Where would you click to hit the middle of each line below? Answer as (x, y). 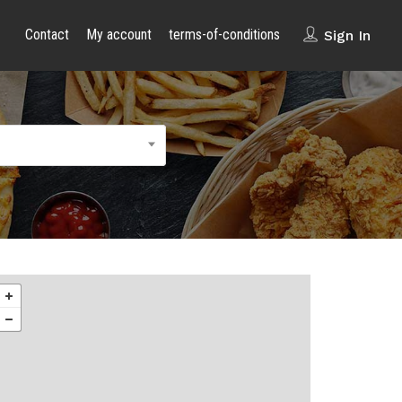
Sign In (347, 35)
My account (118, 34)
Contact (47, 34)
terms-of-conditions (224, 34)
